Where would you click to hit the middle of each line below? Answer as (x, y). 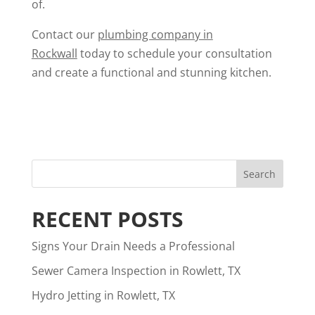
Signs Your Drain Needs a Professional (133, 246)
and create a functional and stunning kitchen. (151, 72)
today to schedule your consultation (174, 53)
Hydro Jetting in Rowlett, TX (103, 295)
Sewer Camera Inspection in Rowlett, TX (136, 270)
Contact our (64, 34)
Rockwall (54, 53)
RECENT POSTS (107, 219)
